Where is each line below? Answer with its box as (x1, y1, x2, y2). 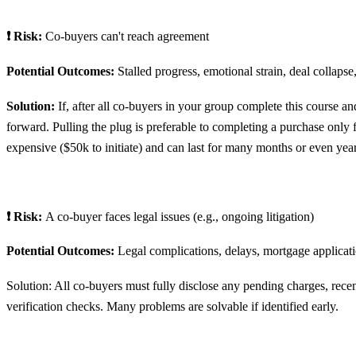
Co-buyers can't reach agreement (45, 29, 209, 44)
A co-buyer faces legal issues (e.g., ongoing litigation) (45, 209, 314, 223)
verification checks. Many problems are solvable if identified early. (6, 299, 339, 313)
